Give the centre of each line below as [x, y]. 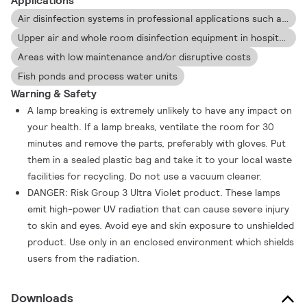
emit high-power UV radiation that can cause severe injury [159, 209]
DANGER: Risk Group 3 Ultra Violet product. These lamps [154, 193]
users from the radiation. [84, 258]
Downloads [42, 298]
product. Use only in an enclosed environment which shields [161, 242]
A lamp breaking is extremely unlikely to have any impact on [160, 110]
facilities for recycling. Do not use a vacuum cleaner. [145, 176]
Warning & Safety [54, 94]
